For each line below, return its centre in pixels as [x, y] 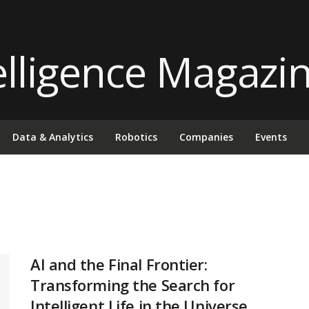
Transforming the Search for [133, 285]
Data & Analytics [53, 137]
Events [271, 137]
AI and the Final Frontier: [119, 264]
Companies [206, 137]
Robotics [136, 137]
